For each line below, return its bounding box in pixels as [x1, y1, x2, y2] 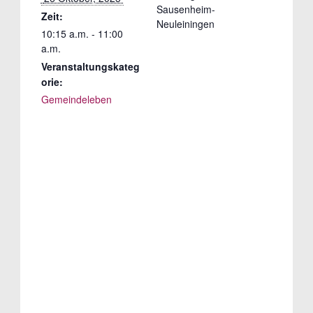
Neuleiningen [156, 17, 214, 31]
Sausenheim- [156, 2, 215, 16]
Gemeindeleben [41, 92, 112, 106]
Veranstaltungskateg [41, 59, 140, 73]
